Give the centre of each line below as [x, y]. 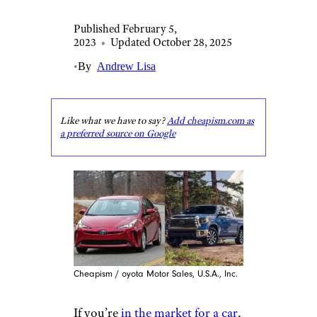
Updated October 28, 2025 [171, 42]
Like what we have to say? [114, 121]
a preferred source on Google [118, 133]
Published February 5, [125, 29]
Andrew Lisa [126, 66]
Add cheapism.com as [211, 121]
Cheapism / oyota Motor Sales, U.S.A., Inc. [156, 274]
